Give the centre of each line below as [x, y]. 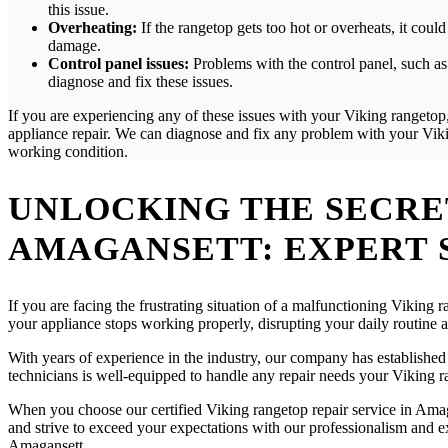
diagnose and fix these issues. [140, 82]
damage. [74, 46]
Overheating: [92, 28]
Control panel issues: [118, 64]
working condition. [68, 152]
